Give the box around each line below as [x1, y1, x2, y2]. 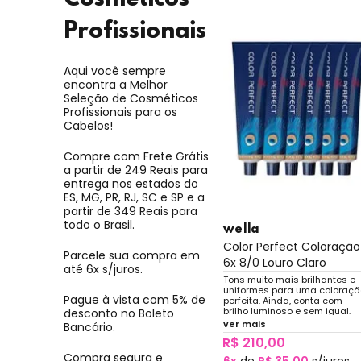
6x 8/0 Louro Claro [222, 255, 326, 272]
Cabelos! [63, 118, 113, 135]
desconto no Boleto [63, 305, 174, 322]
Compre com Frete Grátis [63, 148, 209, 165]
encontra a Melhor [63, 77, 168, 93]
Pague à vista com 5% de [63, 292, 205, 309]
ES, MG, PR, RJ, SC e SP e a [63, 189, 205, 206]
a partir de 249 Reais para [63, 162, 208, 179]
